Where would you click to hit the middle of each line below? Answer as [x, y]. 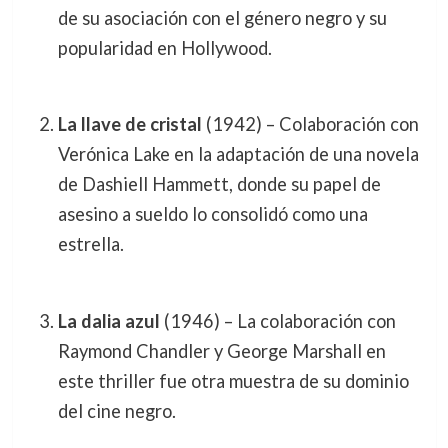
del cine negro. [116, 410]
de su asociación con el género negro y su [222, 17]
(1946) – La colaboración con [277, 320]
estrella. [90, 244]
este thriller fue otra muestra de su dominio [233, 380]
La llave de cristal [129, 124]
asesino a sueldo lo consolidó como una [212, 214]
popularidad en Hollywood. [164, 47]
